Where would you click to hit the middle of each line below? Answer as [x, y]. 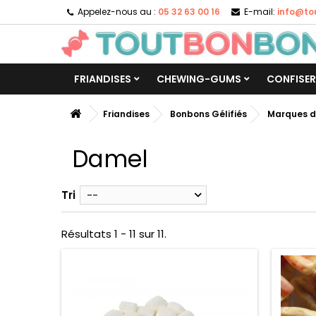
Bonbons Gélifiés [208, 114]
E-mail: [260, 12]
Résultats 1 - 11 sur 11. [114, 234]
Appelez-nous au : [117, 12]
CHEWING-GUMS [199, 79]
